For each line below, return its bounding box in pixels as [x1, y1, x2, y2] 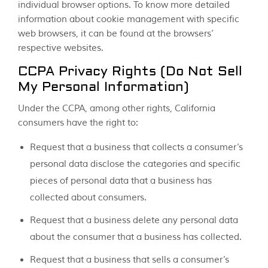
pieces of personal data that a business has [30, 175, 212, 187]
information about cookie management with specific [18, 14, 239, 26]
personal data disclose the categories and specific [30, 159, 240, 170]
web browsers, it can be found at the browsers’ [18, 28, 214, 40]
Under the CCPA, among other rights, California [18, 103, 215, 115]
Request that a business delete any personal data [30, 215, 238, 227]
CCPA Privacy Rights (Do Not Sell [18, 66, 242, 79]
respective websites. [18, 42, 103, 54]
